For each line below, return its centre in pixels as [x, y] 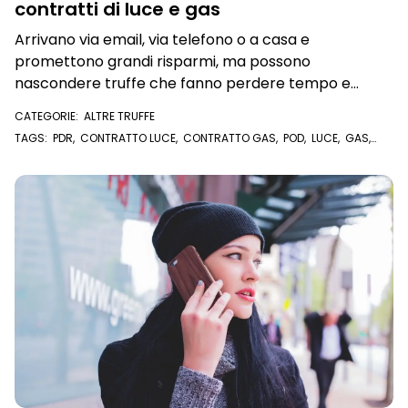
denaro [41, 105]
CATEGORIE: [49, 116]
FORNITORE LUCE [61, 153]
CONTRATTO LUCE [128, 138]
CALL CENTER [350, 153]
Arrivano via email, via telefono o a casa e [162, 40]
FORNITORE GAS [154, 153]
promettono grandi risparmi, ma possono [163, 61]
